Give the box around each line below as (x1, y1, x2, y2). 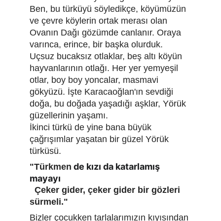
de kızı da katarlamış (72, 161, 162, 172)
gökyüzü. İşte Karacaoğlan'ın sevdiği (30, 87, 176, 97)
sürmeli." (30, 197, 68, 207)
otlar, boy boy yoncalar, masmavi (30, 75, 161, 85)
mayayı (30, 173, 61, 184)
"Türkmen (30, 162, 72, 172)
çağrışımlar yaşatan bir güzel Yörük (30, 134, 171, 144)
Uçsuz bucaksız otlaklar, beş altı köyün (30, 51, 184, 61)
